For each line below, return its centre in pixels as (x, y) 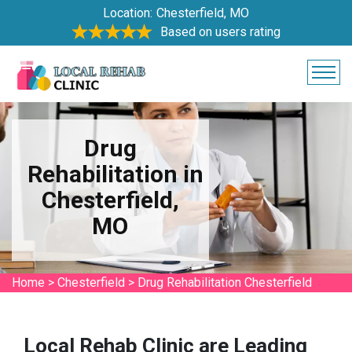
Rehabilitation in (115, 174)
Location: (128, 13)
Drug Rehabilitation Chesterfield (225, 282)
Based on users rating (220, 32)
